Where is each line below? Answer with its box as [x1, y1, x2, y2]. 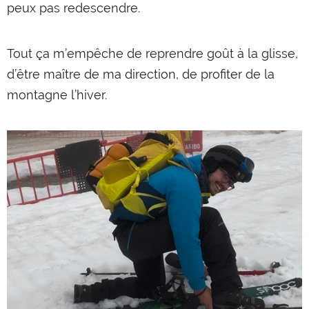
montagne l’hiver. [7, 88, 107, 102]
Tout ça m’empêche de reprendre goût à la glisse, [7, 46, 298, 61]
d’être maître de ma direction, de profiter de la [7, 67, 275, 81]
